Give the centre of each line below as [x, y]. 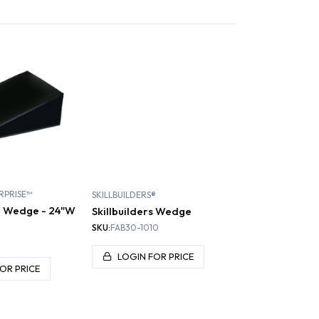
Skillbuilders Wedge [142, 211]
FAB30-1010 [135, 228]
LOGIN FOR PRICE [156, 257]
